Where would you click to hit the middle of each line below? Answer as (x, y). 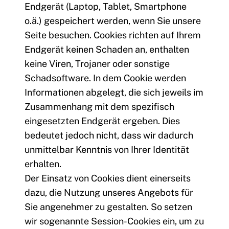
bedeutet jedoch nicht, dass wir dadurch (109, 135)
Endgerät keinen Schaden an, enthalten (107, 50)
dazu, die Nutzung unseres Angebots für (109, 193)
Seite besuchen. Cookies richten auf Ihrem (113, 35)
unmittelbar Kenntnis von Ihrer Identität (107, 150)
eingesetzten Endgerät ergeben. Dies (102, 121)
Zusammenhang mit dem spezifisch (99, 107)
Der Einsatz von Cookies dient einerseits (108, 178)
